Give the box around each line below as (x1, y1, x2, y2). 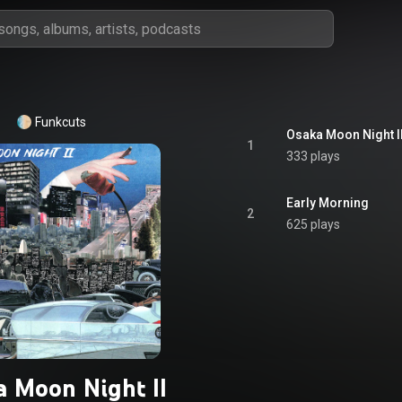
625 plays (286, 217, 340, 232)
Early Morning (286, 196, 369, 210)
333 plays (286, 149, 340, 163)
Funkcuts (34, 115, 86, 129)
